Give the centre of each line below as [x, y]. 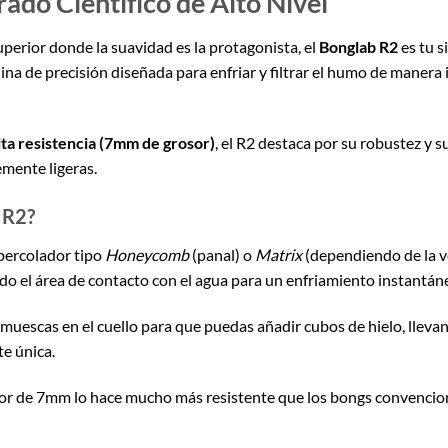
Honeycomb [146, 255]
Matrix [278, 255]
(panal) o [221, 255]
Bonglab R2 [358, 46]
